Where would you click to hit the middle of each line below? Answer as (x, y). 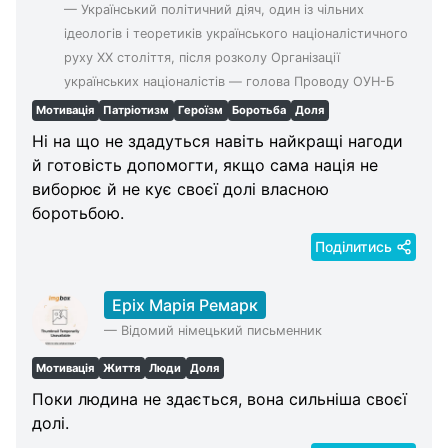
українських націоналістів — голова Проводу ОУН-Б (228, 81)
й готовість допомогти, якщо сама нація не (205, 165)
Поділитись (353, 247)
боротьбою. (78, 213)
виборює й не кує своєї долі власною (180, 189)
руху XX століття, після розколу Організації (201, 57)
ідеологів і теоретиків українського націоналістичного (235, 33)
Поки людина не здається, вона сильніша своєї (219, 398)
